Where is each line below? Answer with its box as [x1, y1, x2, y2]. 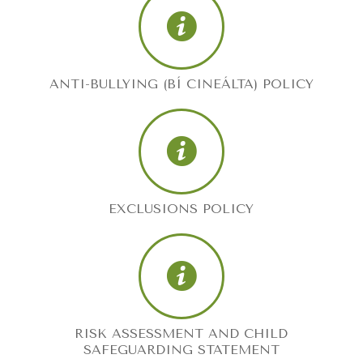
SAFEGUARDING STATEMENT [83, 342, 280, 357]
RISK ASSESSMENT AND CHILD [75, 326, 288, 341]
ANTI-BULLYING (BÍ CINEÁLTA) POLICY [49, 76, 314, 92]
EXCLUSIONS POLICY [109, 201, 254, 216]
